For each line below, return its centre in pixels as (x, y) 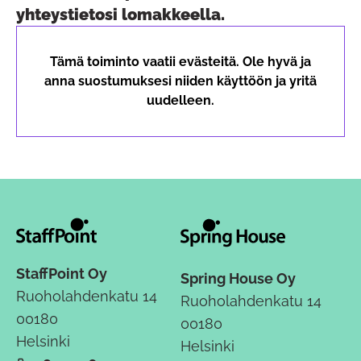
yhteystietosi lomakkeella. (120, 14)
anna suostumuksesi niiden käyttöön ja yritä (180, 81)
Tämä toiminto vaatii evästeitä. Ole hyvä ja (180, 61)
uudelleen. (180, 100)
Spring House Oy (238, 278)
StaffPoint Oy (62, 273)
